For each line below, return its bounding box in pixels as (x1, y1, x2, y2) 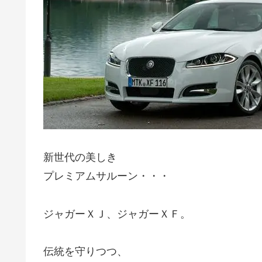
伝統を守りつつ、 (43, 245, 127, 257)
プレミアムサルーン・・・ (43, 170, 170, 182)
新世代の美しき (43, 151, 117, 164)
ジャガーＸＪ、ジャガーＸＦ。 (43, 208, 191, 220)
